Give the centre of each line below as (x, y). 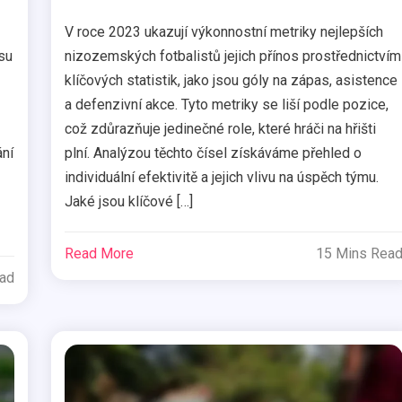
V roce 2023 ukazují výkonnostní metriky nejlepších (224, 31)
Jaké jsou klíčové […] (129, 201)
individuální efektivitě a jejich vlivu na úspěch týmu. (222, 177)
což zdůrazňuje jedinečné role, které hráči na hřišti (221, 128)
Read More (100, 253)
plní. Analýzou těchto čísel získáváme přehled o (214, 153)
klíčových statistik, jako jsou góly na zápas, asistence (232, 80)
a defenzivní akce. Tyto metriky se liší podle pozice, (227, 104)
